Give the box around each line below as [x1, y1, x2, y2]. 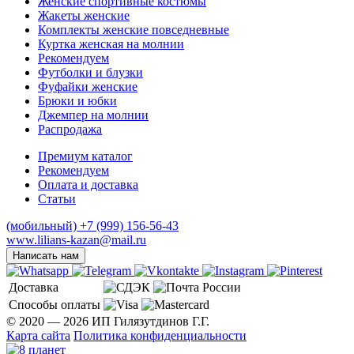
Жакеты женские [38, 8, 130, 22]
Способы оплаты [9, 297, 100, 311]
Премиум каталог [38, 149, 133, 163]
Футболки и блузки [38, 65, 143, 79]
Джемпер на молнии [38, 107, 149, 122]
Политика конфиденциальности [73, 328, 247, 342]
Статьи [38, 191, 76, 205]
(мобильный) [6, 218, 77, 232]
